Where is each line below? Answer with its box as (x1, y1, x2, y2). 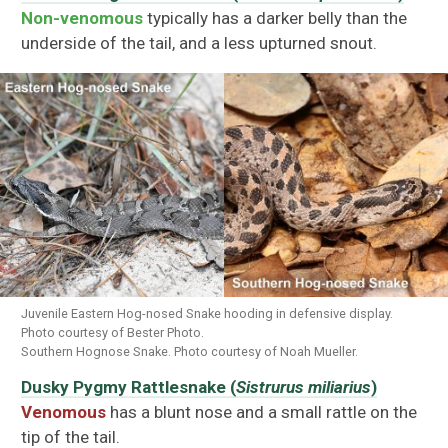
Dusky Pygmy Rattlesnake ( (21, 376, 237, 397)
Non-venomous (21, 7, 144, 28)
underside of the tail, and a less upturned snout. (21, 32, 378, 53)
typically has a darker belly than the (147, 7, 408, 28)
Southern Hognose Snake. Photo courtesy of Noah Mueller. (21, 343, 359, 359)
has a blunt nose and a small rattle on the (110, 401, 418, 422)
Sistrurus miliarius (236, 376, 372, 397)
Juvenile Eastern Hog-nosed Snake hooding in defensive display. (21, 305, 394, 321)
